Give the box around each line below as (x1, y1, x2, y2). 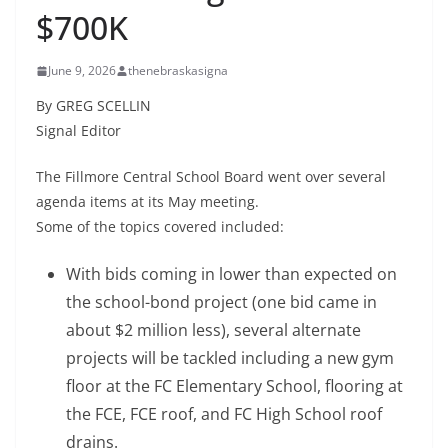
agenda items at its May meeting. (36, 192, 259, 212)
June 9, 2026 (48, 62, 116, 80)
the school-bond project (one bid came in (66, 291, 377, 314)
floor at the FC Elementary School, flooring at (66, 375, 403, 398)
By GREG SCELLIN (36, 96, 151, 116)
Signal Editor (36, 121, 121, 141)
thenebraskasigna (128, 62, 228, 80)
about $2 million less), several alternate (66, 319, 361, 342)
